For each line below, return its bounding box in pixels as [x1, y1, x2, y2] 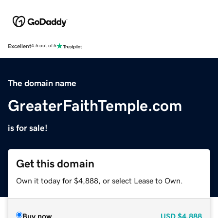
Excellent [8, 43, 31, 49]
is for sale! [8, 123, 48, 132]
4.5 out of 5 [31, 43, 56, 49]
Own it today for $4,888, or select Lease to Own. [16, 176, 183, 184]
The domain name [8, 78, 76, 88]
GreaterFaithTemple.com [8, 97, 182, 113]
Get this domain [16, 158, 94, 169]
